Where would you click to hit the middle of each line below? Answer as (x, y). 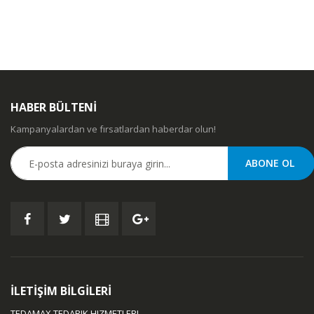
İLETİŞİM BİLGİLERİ (61, 291)
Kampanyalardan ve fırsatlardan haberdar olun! (113, 129)
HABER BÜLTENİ (54, 107)
